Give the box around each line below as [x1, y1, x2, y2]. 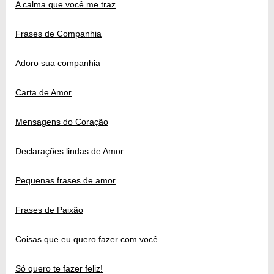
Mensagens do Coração [15, 116, 108, 127]
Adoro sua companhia [15, 57, 100, 68]
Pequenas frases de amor [15, 175, 116, 185]
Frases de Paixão [15, 204, 83, 215]
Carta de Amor [15, 87, 72, 97]
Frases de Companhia [15, 28, 102, 39]
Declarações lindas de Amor [15, 146, 124, 156]
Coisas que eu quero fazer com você [15, 234, 158, 244]
